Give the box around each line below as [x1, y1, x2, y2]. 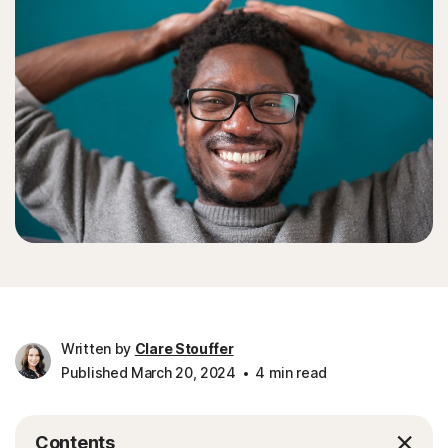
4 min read [251, 364, 327, 381]
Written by [61, 340, 135, 357]
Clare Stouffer [134, 340, 234, 357]
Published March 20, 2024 [61, 364, 236, 381]
